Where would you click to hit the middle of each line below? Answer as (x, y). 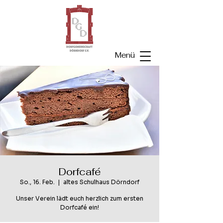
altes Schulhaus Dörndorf (101, 182)
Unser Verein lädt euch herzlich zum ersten (80, 198)
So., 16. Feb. (37, 182)
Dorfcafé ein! (80, 207)
